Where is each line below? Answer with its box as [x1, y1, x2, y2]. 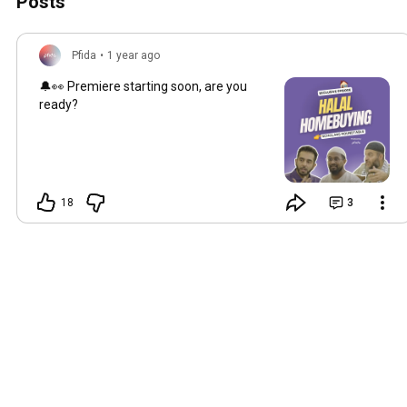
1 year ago [107, 49, 160, 63]
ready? [39, 97, 78, 113]
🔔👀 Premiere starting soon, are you [39, 79, 247, 94]
